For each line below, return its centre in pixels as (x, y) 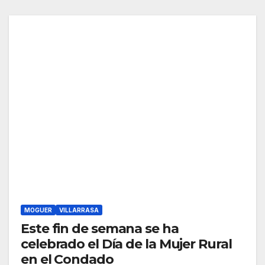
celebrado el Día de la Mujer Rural (126, 244)
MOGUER (38, 210)
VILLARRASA (79, 210)
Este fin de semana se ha (100, 229)
